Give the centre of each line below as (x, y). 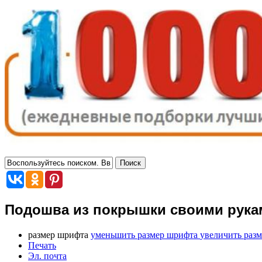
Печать (42, 245)
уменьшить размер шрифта (144, 235)
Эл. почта (47, 256)
